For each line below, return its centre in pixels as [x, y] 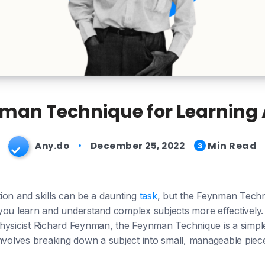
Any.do [52, 146]
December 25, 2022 [138, 146]
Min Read [231, 146]
